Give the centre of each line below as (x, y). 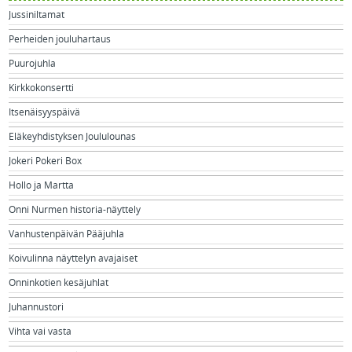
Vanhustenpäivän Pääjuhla (67, 234)
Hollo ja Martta (42, 185)
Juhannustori (37, 307)
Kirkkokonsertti (42, 88)
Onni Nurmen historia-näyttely (75, 209)
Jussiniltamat (37, 15)
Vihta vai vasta (40, 331)
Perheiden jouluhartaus (60, 39)
